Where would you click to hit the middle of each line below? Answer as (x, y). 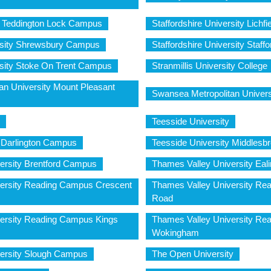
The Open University (192, 254)
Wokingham (175, 233)
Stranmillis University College (209, 66)
